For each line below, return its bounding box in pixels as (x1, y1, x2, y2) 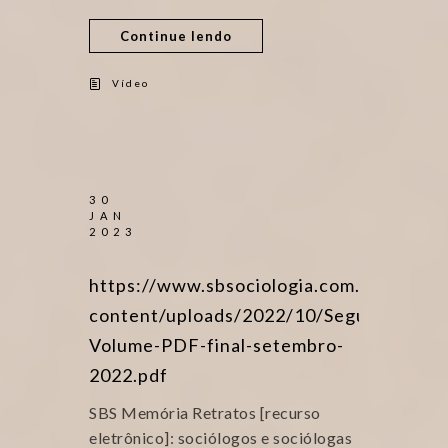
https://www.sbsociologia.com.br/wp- (89, 274, 420, 296)
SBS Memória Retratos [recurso (89, 403, 321, 422)
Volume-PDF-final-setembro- (89, 334, 344, 356)
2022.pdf (89, 364, 168, 386)
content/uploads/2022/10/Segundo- (89, 304, 407, 326)
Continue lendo (120, 28, 232, 44)
